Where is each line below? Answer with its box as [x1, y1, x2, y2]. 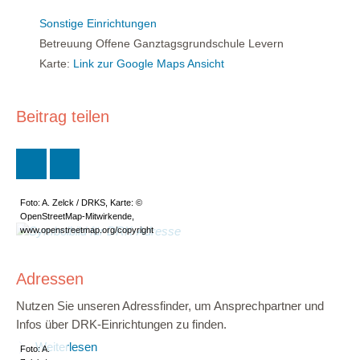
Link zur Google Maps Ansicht [73, 56, 224, 70]
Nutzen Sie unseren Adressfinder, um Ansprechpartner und [16, 299, 324, 313]
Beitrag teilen [16, 107, 109, 125]
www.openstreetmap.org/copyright [20, 225, 153, 235]
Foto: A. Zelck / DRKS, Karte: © [20, 198, 142, 208]
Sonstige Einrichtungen [39, 16, 157, 30]
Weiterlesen [35, 340, 97, 354]
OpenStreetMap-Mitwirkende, [20, 211, 134, 222]
